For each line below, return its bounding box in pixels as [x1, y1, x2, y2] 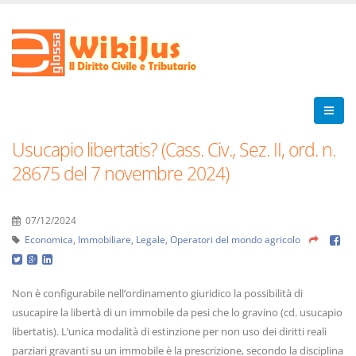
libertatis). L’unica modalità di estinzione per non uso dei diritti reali [12, 324, 327, 339]
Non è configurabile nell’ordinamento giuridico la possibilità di [12, 286, 303, 300]
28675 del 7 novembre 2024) [12, 161, 229, 186]
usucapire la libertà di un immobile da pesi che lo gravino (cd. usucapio [12, 305, 342, 319]
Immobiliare [78, 233, 131, 246]
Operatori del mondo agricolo [170, 233, 300, 246]
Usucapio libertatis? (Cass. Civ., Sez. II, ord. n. [12, 137, 335, 162]
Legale [136, 233, 165, 246]
